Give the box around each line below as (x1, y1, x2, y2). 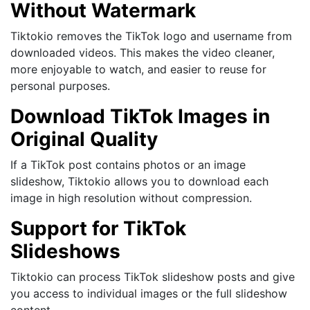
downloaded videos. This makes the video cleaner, (10, 45, 275, 60)
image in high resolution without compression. (10, 190, 252, 205)
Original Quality (10, 127, 158, 151)
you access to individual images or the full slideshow (10, 286, 287, 300)
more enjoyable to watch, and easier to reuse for (10, 62, 266, 76)
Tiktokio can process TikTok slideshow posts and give (10, 269, 295, 284)
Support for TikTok (10, 216, 186, 240)
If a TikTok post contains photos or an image (10, 157, 246, 172)
